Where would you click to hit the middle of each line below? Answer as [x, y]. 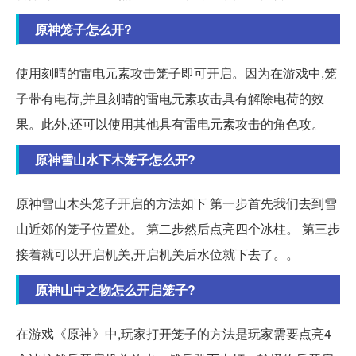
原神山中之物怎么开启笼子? [115, 289]
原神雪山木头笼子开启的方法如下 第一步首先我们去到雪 [176, 203]
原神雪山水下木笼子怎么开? [115, 159]
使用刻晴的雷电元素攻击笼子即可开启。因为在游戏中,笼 [176, 72]
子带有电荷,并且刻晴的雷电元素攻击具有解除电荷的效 [170, 98]
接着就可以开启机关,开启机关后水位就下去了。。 [157, 253]
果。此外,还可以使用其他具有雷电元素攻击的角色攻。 [170, 123]
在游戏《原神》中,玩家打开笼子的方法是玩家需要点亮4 [174, 333]
